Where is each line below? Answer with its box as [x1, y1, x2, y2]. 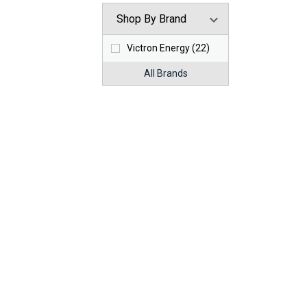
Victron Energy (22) [127, 42, 210, 54]
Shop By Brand [116, 12, 187, 26]
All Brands [143, 68, 188, 79]
